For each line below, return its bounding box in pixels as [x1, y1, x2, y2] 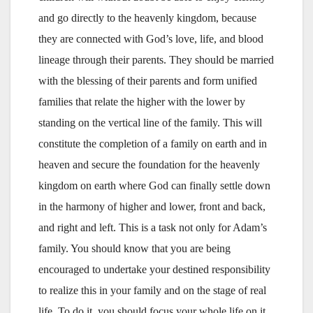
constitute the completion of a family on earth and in [38, 137, 267, 150]
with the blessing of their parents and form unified [38, 74, 257, 87]
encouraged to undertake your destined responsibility [38, 263, 270, 275]
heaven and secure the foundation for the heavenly [38, 158, 260, 170]
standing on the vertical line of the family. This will [38, 116, 262, 129]
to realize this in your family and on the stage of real [38, 284, 266, 296]
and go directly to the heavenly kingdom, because [38, 11, 256, 24]
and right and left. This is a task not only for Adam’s [38, 221, 267, 233]
